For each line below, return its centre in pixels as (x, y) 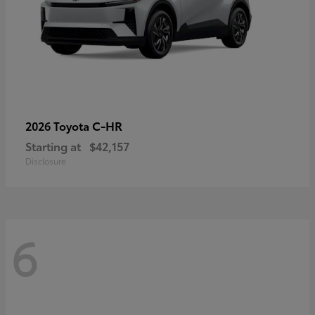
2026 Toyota (59, 125)
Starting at (53, 146)
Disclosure (46, 160)
